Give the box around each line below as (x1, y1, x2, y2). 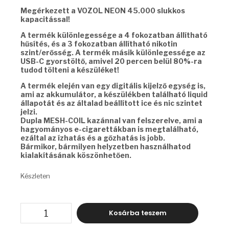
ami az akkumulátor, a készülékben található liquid (20, 89, 208, 99)
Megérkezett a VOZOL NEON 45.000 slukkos (20, 6, 185, 15)
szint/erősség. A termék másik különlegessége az (20, 48, 205, 57)
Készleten (20, 172, 50, 180)
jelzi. (20, 107, 37, 116)
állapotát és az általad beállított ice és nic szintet (20, 98, 202, 107)
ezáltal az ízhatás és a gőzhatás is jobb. (20, 133, 165, 142)
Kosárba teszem (108, 208, 167, 218)
